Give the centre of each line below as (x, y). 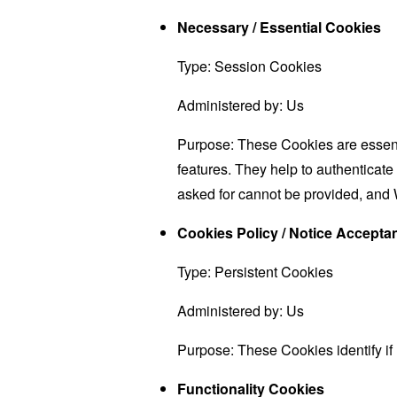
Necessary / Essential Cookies (279, 27)
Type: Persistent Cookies (255, 272)
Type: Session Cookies (249, 66)
